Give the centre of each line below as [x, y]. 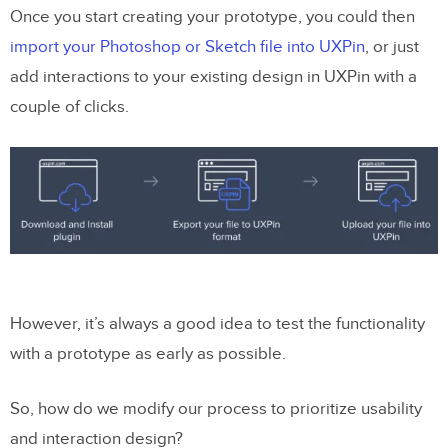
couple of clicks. [69, 107]
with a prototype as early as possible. [148, 354]
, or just [392, 47]
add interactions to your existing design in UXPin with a [213, 77]
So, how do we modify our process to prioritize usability [216, 409]
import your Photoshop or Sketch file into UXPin [187, 47]
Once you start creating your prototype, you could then [212, 17]
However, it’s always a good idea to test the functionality [217, 324]
